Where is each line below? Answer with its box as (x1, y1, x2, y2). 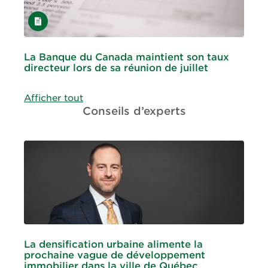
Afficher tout (24, 93, 83, 104)
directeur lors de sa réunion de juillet (24, 62, 208, 74)
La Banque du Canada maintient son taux (24, 51, 229, 63)
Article (28, 13, 57, 24)
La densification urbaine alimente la (24, 239, 203, 251)
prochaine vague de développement (24, 249, 205, 261)
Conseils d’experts (82, 105, 186, 118)
